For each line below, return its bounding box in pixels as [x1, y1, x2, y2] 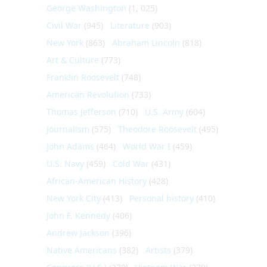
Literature [110, 19, 150, 31]
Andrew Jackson [46, 226, 110, 238]
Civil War [46, 19, 82, 31]
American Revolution [46, 88, 129, 100]
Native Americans [46, 244, 117, 256]
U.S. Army [145, 105, 184, 117]
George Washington [46, 2, 126, 14]
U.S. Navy [46, 157, 84, 169]
